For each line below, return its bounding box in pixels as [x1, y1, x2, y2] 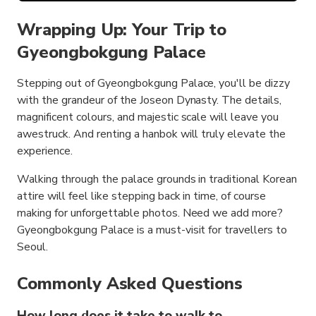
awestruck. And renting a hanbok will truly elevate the [17, 126, 286, 142]
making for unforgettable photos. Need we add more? [17, 205, 284, 221]
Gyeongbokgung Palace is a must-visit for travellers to [17, 222, 288, 238]
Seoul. [17, 239, 48, 255]
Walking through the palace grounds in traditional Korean [17, 171, 298, 188]
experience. [17, 143, 73, 159]
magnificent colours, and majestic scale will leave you [17, 109, 279, 126]
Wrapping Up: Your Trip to [17, 18, 226, 42]
